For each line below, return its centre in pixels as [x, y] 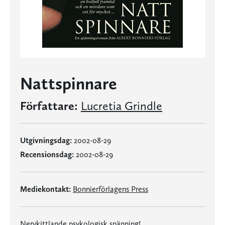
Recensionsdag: [47, 154]
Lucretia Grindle [122, 106]
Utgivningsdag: [46, 140]
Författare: [49, 106]
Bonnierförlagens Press [110, 189]
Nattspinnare [69, 83]
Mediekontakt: [45, 189]
